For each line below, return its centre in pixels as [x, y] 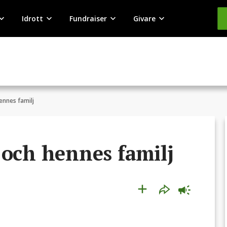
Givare [144, 18]
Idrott [32, 18]
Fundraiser [88, 18]
